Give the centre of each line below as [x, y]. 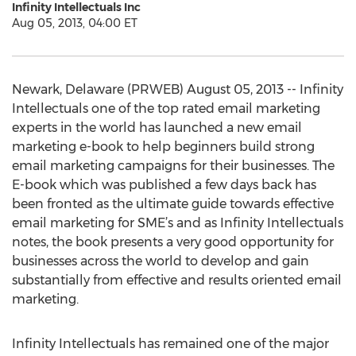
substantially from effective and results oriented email [177, 280]
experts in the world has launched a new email [157, 128]
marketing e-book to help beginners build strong [163, 147]
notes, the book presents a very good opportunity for [173, 242]
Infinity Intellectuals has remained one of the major [170, 344]
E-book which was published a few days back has [164, 185]
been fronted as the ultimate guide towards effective [173, 204]
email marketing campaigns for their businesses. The [173, 166]
